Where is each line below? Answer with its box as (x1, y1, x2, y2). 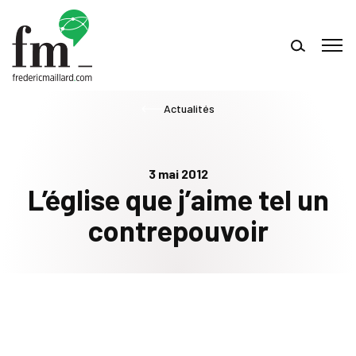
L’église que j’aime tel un (27, 182, 329, 217)
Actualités (164, 102, 215, 115)
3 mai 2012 (148, 166, 208, 181)
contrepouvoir (87, 213, 269, 248)
